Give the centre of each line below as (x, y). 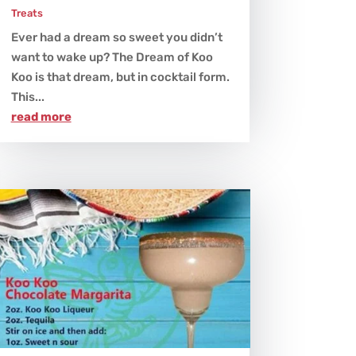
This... (27, 97)
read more (41, 117)
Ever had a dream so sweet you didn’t (116, 38)
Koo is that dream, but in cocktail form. (120, 77)
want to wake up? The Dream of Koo (112, 58)
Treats (27, 14)
